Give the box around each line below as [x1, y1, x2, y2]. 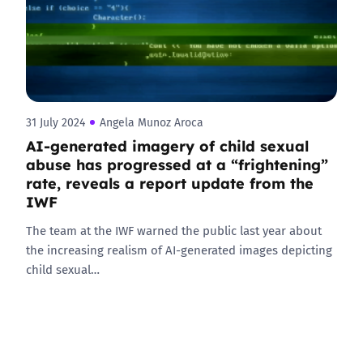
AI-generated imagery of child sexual [26, 135, 309, 156]
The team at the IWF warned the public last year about [26, 221, 322, 239]
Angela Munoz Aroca [100, 114, 203, 130]
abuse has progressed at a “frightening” [26, 153, 328, 174]
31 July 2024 [26, 114, 85, 130]
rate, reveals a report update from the [26, 172, 314, 193]
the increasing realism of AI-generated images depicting [26, 241, 332, 258]
